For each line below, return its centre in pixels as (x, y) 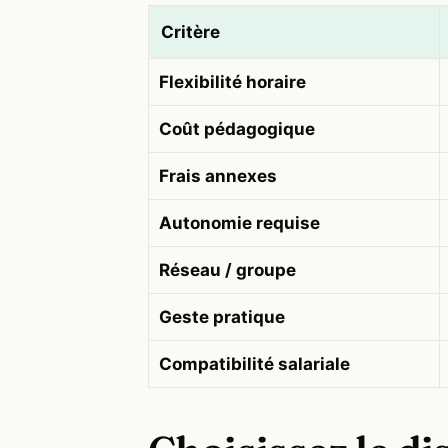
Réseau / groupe (227, 270)
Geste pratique (221, 317)
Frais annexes (217, 176)
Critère (190, 32)
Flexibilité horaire (232, 82)
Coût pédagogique (236, 129)
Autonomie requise (239, 223)
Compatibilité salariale (254, 364)
